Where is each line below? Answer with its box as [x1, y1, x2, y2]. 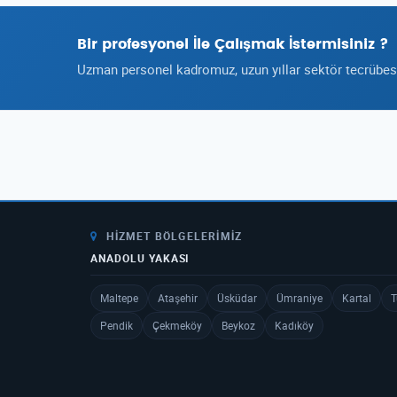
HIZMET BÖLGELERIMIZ [103, 229, 243, 243]
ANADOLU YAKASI [90, 251, 191, 265]
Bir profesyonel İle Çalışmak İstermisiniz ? [77, 37, 388, 51]
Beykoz [222, 318, 255, 332]
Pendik [100, 318, 133, 332]
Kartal [342, 291, 371, 305]
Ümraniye [276, 291, 323, 305]
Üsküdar [217, 291, 257, 305]
